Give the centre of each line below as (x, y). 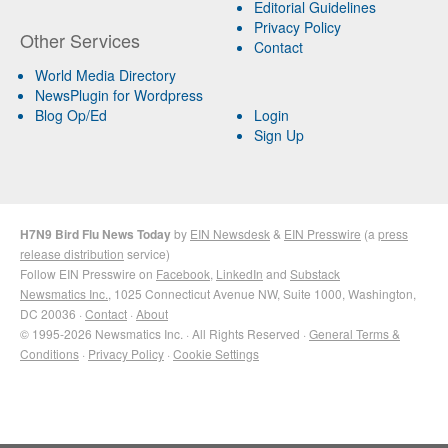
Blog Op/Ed (71, 115)
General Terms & (354, 334)
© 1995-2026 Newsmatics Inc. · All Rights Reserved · (164, 334)
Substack (315, 274)
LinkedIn (239, 274)
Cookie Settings (216, 354)
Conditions (49, 354)
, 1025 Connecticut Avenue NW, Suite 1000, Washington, (262, 294)
